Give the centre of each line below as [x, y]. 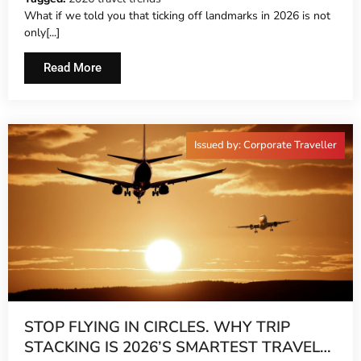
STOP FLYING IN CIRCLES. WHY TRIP [157, 328]
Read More [73, 68]
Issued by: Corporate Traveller [266, 145]
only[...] [42, 32]
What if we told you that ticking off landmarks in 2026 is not [177, 15]
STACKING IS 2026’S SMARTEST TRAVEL [172, 348]
